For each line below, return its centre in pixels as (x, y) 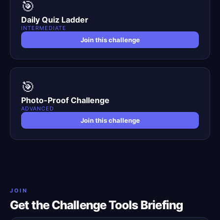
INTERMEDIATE (44, 28)
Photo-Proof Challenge (65, 100)
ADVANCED (38, 109)
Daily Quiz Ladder (55, 20)
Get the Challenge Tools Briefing (96, 205)
